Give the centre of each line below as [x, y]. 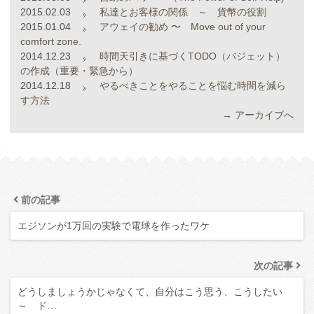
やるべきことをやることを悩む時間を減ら [191, 86]
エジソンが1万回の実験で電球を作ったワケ [114, 226]
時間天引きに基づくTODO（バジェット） [191, 56]
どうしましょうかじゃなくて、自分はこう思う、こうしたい [150, 292]
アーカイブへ [265, 115]
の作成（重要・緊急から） [79, 71]
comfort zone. [50, 42]
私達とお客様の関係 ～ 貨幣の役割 [181, 12]
